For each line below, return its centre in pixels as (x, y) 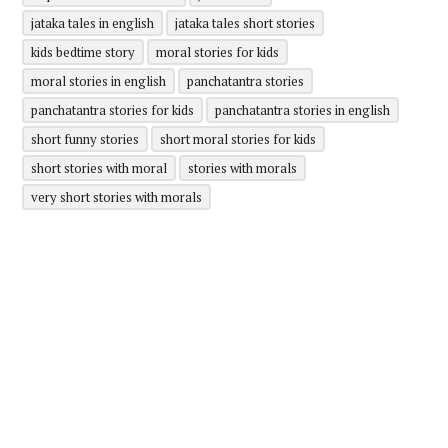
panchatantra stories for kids (112, 109)
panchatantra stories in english (302, 109)
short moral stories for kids (237, 138)
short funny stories (84, 138)
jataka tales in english (92, 22)
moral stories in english (98, 80)
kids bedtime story (82, 51)
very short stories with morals (116, 196)
